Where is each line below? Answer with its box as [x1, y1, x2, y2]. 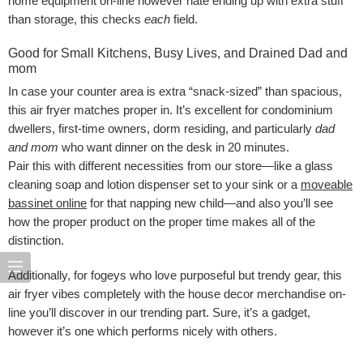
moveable [301, 177, 352, 191]
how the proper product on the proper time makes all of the [8, 215, 315, 228]
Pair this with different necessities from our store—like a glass [8, 159, 333, 173]
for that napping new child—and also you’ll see [87, 196, 333, 210]
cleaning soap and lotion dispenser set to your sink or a [8, 177, 301, 191]
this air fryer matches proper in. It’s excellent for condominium [8, 103, 333, 117]
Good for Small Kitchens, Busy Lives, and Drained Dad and [8, 45, 348, 60]
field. [170, 12, 198, 26]
